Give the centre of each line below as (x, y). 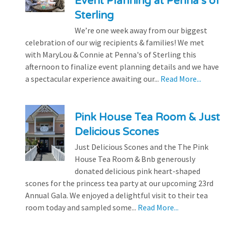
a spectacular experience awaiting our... (93, 78)
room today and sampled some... (81, 207)
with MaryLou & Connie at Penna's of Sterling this (111, 54)
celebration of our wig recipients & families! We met (115, 42)
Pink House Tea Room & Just (147, 117)
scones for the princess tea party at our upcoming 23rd (119, 183)
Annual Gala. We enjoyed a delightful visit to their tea (117, 195)
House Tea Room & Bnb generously (135, 159)
